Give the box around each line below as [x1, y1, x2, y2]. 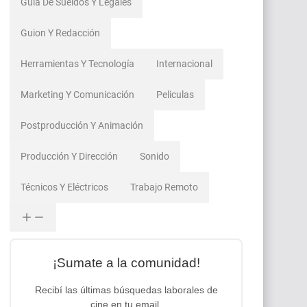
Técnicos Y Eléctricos [21, 182, 108, 193]
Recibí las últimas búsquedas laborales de [34, 284, 218, 296]
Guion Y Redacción [21, 27, 100, 39]
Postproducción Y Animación [21, 120, 143, 132]
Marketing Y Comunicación [21, 89, 134, 101]
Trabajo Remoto [130, 182, 198, 193]
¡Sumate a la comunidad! [52, 256, 200, 271]
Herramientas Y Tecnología [21, 58, 134, 70]
